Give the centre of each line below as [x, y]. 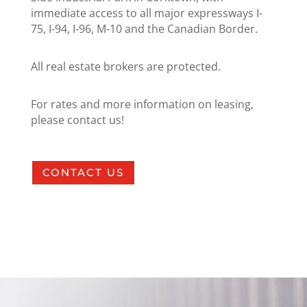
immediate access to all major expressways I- [146, 13]
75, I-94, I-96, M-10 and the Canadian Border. [144, 28]
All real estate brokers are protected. [125, 66]
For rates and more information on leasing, [142, 104]
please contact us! [77, 120]
